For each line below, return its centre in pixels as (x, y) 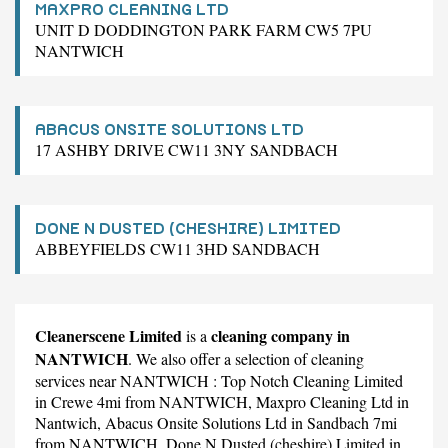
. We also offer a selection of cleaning (246, 358)
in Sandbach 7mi (342, 422)
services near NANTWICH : (128, 380)
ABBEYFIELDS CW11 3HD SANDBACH (177, 248)
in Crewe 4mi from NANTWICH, (145, 401)
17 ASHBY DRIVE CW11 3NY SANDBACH (186, 149)
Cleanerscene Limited (108, 335)
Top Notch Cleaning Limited (312, 380)
